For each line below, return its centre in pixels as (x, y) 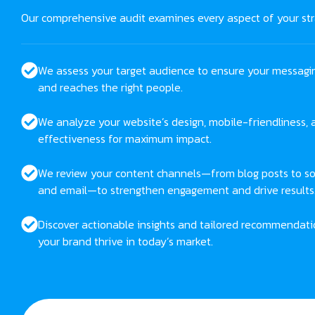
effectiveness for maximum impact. (125, 139)
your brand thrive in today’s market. (126, 242)
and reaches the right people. (110, 88)
